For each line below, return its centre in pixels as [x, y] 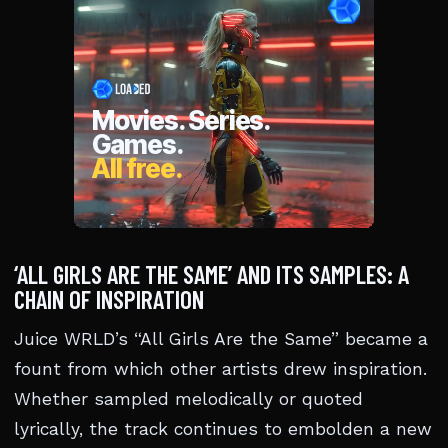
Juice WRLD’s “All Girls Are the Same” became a [221, 339]
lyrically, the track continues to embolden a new [223, 429]
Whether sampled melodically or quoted [188, 399]
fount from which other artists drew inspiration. [220, 369]
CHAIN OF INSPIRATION [109, 299]
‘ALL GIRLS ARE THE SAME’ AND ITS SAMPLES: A [211, 274]
